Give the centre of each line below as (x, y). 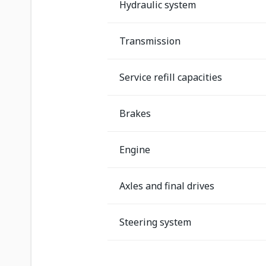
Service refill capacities (171, 77)
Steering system (155, 222)
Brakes (135, 113)
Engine (135, 149)
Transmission (150, 41)
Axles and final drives (167, 186)
